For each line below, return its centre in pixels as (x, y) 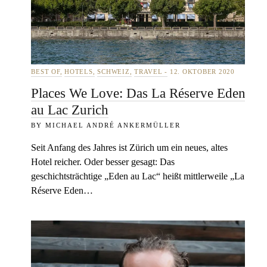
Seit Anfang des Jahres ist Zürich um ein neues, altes (130, 148)
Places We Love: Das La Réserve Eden (139, 93)
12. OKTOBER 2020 (201, 72)
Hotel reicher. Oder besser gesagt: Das (103, 162)
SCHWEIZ (114, 72)
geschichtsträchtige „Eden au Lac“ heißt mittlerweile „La (138, 176)
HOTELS (79, 72)
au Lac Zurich (70, 110)
